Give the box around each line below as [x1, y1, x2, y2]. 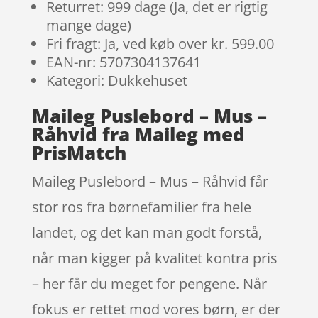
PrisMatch [31, 139, 126, 165]
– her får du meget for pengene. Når [31, 273, 267, 293]
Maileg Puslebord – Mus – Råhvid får [31, 171, 268, 191]
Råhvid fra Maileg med [31, 121, 245, 147]
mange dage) [45, 15, 131, 35]
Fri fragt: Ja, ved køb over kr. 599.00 [45, 33, 274, 53]
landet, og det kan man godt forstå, [31, 222, 262, 242]
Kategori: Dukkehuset [45, 70, 187, 90]
